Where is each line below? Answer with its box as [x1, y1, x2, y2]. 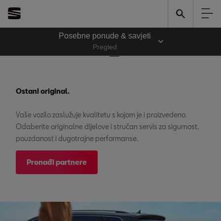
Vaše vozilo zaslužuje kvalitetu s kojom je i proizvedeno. [16, 110, 187, 119]
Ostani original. [16, 87, 70, 95]
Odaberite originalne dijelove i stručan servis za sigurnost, [16, 122, 199, 131]
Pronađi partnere [27, 158, 87, 166]
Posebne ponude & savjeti [58, 31, 151, 40]
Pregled [92, 42, 117, 51]
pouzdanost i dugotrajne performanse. [16, 134, 138, 143]
